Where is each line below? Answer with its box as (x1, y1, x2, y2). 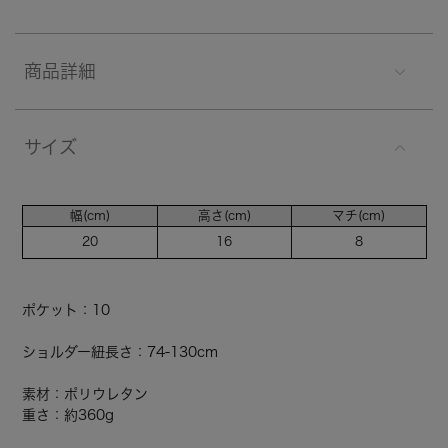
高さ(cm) (197, 208, 251, 222)
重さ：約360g (22, 407, 115, 422)
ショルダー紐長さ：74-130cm (22, 344, 219, 359)
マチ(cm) (332, 208, 386, 222)
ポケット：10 (22, 302, 111, 317)
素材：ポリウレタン (22, 386, 149, 401)
